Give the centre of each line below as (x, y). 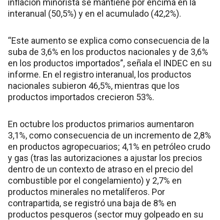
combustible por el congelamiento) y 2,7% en (95, 180)
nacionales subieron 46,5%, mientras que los (94, 85)
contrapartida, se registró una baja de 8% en (92, 203)
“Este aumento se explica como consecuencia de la (109, 40)
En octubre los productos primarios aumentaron (101, 124)
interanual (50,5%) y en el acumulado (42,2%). (95, 13)
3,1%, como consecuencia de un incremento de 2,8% (110, 135)
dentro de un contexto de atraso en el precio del (100, 169)
